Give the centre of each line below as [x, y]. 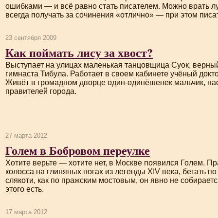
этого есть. [25, 189]
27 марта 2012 [26, 136]
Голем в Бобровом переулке [78, 150]
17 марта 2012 [26, 212]
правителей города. [41, 91]
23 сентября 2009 [31, 38]
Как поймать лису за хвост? [79, 52]
